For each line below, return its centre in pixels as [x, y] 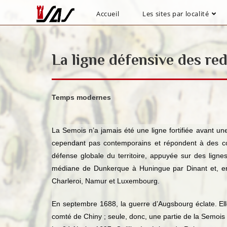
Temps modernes [82, 97]
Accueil [108, 14]
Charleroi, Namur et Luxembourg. [106, 181]
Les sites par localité [176, 14]
